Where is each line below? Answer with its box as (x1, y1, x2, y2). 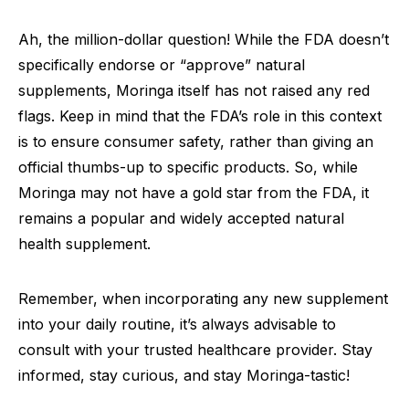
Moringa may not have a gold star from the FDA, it (18, 184, 369, 203)
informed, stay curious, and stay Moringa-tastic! (18, 366, 350, 385)
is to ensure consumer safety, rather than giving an (18, 132, 373, 152)
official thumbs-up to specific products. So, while (18, 158, 358, 177)
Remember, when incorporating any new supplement (18, 289, 388, 309)
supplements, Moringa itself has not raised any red (18, 81, 370, 100)
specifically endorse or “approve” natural (18, 56, 305, 75)
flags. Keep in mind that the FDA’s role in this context (18, 107, 382, 126)
